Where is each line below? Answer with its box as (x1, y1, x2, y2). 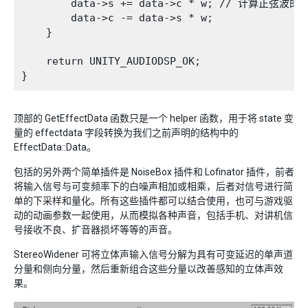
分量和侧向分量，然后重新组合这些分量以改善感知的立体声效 (14, 263, 283, 274)
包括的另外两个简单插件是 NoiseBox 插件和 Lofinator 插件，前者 (14, 166, 294, 177)
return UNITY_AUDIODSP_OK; (21, 55, 201, 67)
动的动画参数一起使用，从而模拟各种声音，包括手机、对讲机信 (14, 210, 293, 221)
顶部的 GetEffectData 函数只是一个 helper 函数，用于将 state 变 (14, 113, 294, 124)
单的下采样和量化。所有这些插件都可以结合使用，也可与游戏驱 (14, 195, 293, 206)
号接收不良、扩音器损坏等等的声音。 (14, 224, 177, 235)
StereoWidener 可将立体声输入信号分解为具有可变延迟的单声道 (14, 249, 293, 260)
